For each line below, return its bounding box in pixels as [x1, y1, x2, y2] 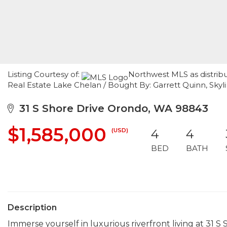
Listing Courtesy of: [8, 69, 82, 79]
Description [8, 203, 57, 212]
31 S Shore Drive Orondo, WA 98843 [13, 102, 208, 115]
